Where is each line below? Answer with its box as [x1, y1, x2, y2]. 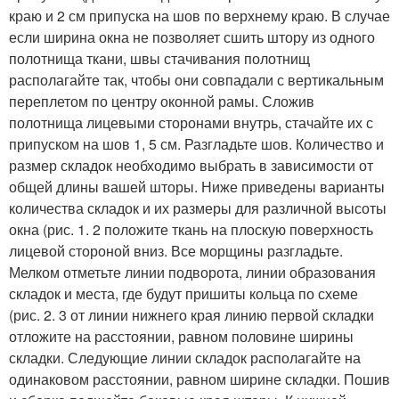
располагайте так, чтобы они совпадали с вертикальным [9, 69, 384, 90]
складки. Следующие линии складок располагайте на [9, 346, 361, 368]
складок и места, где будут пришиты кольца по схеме [9, 282, 358, 304]
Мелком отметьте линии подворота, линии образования [9, 261, 376, 282]
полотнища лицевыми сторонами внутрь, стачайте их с [9, 111, 373, 133]
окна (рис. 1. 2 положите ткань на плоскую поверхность [9, 218, 373, 240]
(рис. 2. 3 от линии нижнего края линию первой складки [9, 304, 374, 325]
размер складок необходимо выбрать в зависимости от [9, 154, 373, 175]
